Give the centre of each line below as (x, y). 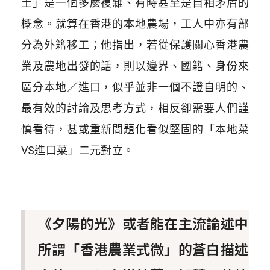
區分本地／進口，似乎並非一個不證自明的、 (135, 87)
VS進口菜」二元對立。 (77, 151)
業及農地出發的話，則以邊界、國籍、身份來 (135, 66)
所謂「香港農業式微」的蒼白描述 (143, 249)
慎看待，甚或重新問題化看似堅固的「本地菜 (135, 130)
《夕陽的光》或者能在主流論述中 (143, 223)
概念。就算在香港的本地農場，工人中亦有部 (135, 24)
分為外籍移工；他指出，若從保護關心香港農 (135, 45)
